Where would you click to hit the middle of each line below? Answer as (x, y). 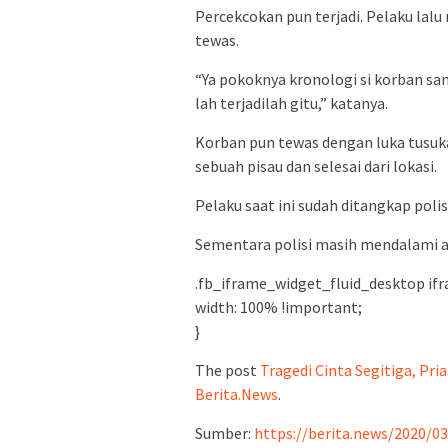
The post (227, 369)
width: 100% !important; (278, 306)
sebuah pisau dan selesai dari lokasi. (316, 165)
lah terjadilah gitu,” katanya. (291, 102)
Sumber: (224, 432)
